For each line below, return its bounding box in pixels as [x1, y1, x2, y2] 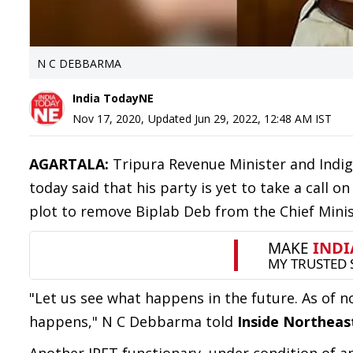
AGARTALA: [29, 154, 113, 173]
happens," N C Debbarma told [29, 312, 237, 331]
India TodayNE [72, 91, 154, 106]
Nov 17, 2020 [72, 111, 141, 126]
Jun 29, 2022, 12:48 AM [195, 111, 312, 126]
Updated [148, 111, 195, 126]
